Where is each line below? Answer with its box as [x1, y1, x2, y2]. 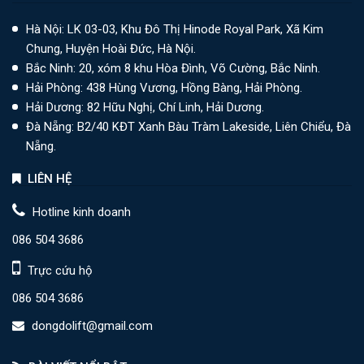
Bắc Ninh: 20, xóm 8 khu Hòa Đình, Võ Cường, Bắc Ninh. [26, 61, 320, 76]
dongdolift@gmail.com [32, 318, 153, 334]
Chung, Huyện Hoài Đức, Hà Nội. [26, 41, 196, 57]
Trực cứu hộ [24, 263, 93, 279]
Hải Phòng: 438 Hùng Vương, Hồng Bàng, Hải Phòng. [26, 80, 302, 96]
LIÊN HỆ [21, 171, 71, 187]
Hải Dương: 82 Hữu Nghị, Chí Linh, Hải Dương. [26, 100, 264, 115]
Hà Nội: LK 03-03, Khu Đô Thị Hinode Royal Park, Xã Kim [26, 22, 323, 37]
